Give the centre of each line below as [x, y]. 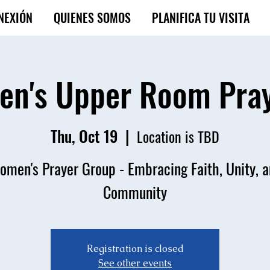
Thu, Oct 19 [84, 136]
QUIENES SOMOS [92, 17]
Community [135, 192]
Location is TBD [178, 136]
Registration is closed [135, 248]
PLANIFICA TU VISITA [200, 17]
